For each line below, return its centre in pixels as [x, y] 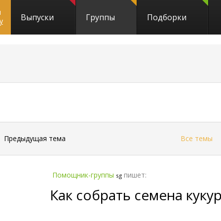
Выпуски [37, 17]
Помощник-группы [83, 175]
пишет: [135, 175]
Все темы [196, 138]
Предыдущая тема [35, 138]
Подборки [167, 17]
